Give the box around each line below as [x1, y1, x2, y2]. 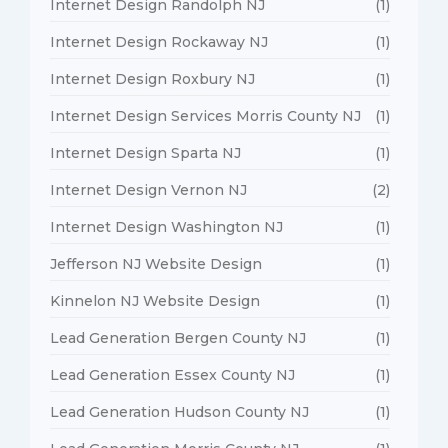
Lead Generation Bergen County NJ [50, 328, 306, 347]
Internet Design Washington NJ [50, 217, 283, 236]
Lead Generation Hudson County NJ [50, 402, 309, 421]
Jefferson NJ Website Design [50, 254, 262, 273]
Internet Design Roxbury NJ [50, 69, 255, 88]
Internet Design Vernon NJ [50, 180, 247, 199]
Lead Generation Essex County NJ [50, 365, 295, 384]
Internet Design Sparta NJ [50, 143, 241, 162]
